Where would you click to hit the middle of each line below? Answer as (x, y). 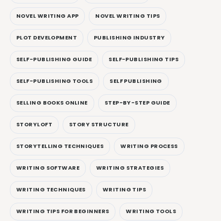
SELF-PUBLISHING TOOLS (55, 81)
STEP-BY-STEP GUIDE (137, 103)
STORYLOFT (34, 125)
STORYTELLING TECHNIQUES (60, 146)
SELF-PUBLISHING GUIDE (54, 59)
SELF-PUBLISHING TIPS (144, 59)
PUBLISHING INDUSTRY (129, 38)
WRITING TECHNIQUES (51, 190)
